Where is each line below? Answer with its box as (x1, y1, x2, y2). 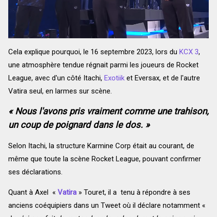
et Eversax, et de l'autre (124, 74, 200, 83)
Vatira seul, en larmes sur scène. (8, 87, 112, 96)
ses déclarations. (8, 168, 62, 177)
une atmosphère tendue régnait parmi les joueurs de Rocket (8, 61, 199, 70)
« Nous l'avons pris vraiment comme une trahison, (8, 106, 209, 117)
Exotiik (104, 74, 124, 83)
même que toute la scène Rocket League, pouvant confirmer (8, 155, 201, 164)
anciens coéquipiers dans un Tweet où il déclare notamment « (8, 201, 205, 210)
